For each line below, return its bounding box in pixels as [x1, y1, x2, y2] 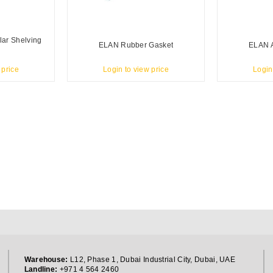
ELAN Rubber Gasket [98, 40, 174, 49]
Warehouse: [24, 255, 68, 264]
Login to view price [103, 65, 169, 74]
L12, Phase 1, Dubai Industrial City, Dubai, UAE [68, 255, 236, 264]
